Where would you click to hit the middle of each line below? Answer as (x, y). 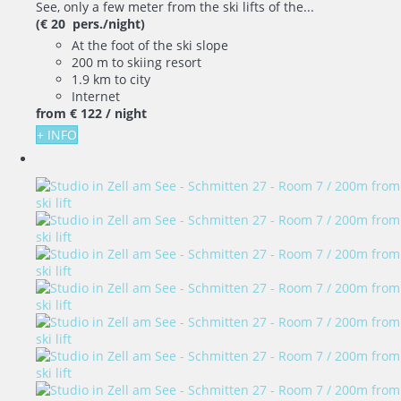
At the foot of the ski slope (150, 45)
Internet (96, 96)
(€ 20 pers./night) (90, 23)
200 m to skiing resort (137, 62)
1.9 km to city (111, 79)
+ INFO (57, 134)
